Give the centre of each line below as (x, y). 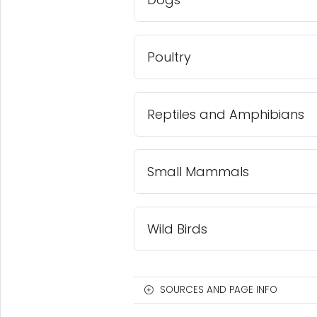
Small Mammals (198, 171)
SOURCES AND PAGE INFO (218, 289)
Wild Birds (177, 229)
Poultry (169, 57)
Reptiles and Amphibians (225, 114)
